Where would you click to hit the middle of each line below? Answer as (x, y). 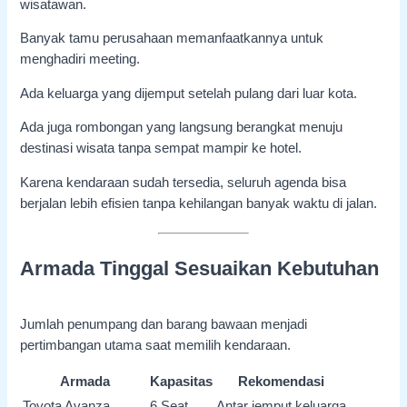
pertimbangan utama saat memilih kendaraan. (156, 345)
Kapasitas (182, 382)
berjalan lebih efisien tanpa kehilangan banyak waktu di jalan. (199, 203)
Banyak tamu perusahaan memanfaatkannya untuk (172, 39)
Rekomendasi (282, 382)
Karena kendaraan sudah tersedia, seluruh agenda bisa (184, 182)
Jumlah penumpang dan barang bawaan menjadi (164, 324)
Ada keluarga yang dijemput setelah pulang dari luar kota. (189, 93)
